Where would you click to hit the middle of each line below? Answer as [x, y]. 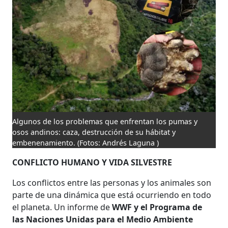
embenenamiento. [44, 142]
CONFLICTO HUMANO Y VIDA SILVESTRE [92, 162]
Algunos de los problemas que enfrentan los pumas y [105, 121]
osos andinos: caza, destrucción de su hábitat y [94, 132]
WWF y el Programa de [157, 207]
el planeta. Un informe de [62, 207]
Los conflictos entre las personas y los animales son [112, 182]
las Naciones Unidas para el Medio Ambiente [103, 219]
